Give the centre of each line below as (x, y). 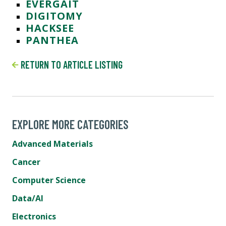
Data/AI (28, 199)
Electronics (34, 217)
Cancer (26, 162)
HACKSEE (50, 28)
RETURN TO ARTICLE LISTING (70, 65)
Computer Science (49, 180)
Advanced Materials (52, 144)
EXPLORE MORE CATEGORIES (70, 125)
